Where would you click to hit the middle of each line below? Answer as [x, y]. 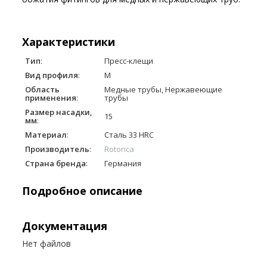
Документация [65, 226]
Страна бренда [55, 163]
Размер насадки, [59, 112]
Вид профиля [52, 75]
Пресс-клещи [129, 60]
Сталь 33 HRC [129, 134]
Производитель [57, 149]
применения [51, 97]
